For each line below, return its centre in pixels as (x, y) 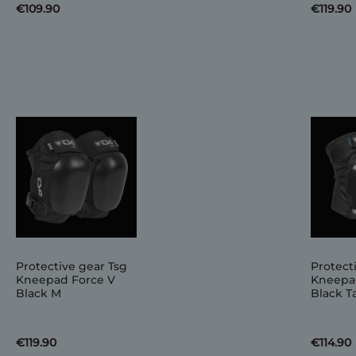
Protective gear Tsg (72, 266)
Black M (39, 293)
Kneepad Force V (66, 280)
